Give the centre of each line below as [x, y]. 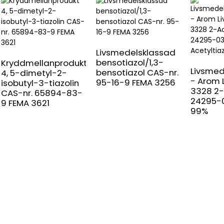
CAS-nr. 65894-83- [42, 93]
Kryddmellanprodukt [44, 63]
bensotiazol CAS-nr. [137, 72]
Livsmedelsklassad [135, 52]
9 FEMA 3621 [25, 103]
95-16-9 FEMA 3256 [135, 82]
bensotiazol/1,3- [129, 62]
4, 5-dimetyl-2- [34, 73]
